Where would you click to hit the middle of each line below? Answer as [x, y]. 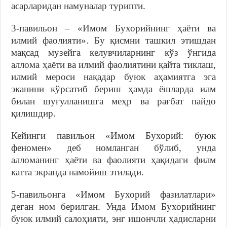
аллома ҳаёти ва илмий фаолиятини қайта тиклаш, [113, 64]
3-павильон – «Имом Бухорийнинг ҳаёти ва [113, 28]
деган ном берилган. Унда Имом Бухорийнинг [113, 206]
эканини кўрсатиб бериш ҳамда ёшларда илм [113, 89]
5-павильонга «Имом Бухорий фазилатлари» [113, 194]
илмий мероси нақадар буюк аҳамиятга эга [113, 77]
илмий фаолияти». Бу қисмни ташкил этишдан [113, 40]
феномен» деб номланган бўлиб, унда [113, 147]
